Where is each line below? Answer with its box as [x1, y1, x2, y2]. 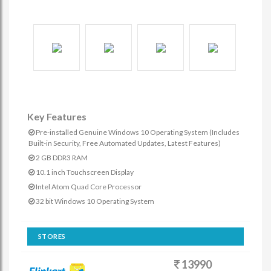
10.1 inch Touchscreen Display [34, 168, 134, 177]
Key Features [27, 111, 87, 122]
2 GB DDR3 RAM [34, 153, 88, 162]
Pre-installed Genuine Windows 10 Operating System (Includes [34, 128, 240, 137]
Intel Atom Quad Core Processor [34, 182, 142, 191]
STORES [38, 232, 66, 240]
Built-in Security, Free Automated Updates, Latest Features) [28, 139, 221, 148]
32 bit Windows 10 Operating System [34, 197, 154, 206]
